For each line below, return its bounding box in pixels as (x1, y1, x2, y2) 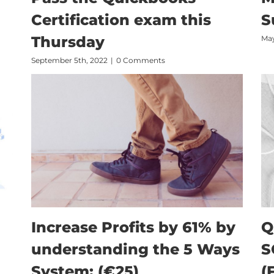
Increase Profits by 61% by (31, 218, 235, 236)
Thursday (31, 32, 105, 51)
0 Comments (116, 55, 165, 65)
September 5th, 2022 (31, 55, 108, 65)
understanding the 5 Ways (31, 240, 240, 258)
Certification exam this (31, 10, 211, 29)
